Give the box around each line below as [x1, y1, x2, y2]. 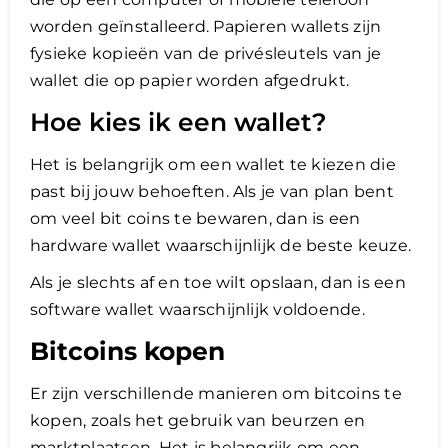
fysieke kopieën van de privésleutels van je [30, 44, 382, 64]
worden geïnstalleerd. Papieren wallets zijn [30, 17, 382, 37]
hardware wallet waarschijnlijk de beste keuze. [30, 236, 412, 256]
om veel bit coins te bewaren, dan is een [30, 209, 361, 229]
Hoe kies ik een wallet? [30, 107, 327, 138]
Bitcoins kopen [30, 336, 225, 367]
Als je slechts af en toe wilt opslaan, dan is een [30, 273, 406, 293]
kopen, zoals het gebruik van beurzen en [30, 411, 366, 431]
